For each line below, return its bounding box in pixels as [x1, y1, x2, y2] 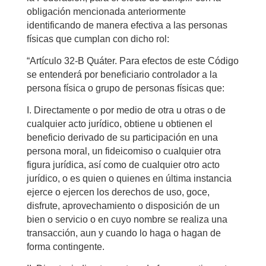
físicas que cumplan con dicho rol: [26, 33, 169, 44]
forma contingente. [26, 241, 104, 252]
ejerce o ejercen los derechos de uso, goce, [26, 186, 210, 197]
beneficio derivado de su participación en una [26, 132, 218, 142]
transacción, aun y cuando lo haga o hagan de [26, 227, 221, 238]
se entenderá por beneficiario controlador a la [26, 69, 217, 80]
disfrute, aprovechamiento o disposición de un [26, 200, 220, 211]
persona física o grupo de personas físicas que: [26, 83, 224, 93]
